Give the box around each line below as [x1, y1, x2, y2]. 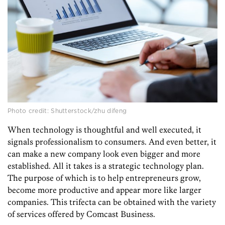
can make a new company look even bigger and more [8, 149, 200, 159]
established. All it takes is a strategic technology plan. [8, 161, 204, 171]
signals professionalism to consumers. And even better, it [8, 137, 216, 147]
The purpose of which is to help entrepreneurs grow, [8, 173, 201, 183]
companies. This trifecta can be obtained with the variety [8, 197, 216, 207]
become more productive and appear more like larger [8, 185, 201, 195]
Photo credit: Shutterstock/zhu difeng [8, 106, 127, 116]
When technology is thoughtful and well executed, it [8, 125, 201, 135]
